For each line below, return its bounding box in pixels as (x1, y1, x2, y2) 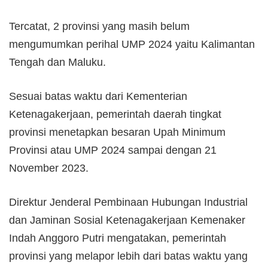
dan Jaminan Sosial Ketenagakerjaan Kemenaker (9, 214, 245, 226)
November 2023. (9, 162, 89, 174)
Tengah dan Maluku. (9, 56, 106, 68)
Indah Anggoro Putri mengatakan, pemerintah (9, 232, 226, 244)
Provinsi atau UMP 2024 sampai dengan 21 (9, 144, 217, 156)
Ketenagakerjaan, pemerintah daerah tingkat (9, 108, 221, 120)
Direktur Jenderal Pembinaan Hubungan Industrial (9, 196, 248, 208)
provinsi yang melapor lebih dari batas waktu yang (9, 249, 248, 262)
